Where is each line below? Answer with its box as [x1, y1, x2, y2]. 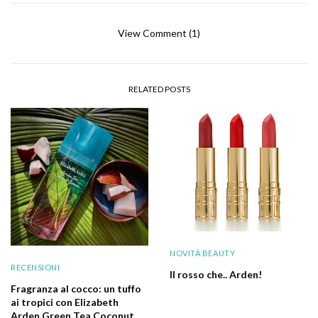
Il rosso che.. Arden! [170, 268, 262, 281]
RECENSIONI [11, 262, 60, 272]
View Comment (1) [118, 26, 200, 39]
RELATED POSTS [128, 83, 190, 94]
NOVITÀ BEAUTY [170, 248, 236, 258]
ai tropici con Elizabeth [11, 295, 119, 308]
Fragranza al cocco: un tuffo [11, 282, 141, 295]
